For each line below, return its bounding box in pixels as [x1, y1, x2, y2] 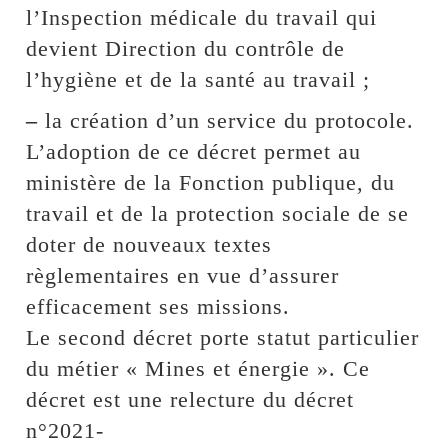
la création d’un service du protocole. [38, 107, 415, 133]
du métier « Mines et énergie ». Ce [26, 355, 371, 381]
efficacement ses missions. [26, 293, 291, 319]
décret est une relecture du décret [26, 386, 355, 412]
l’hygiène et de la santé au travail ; [26, 66, 371, 92]
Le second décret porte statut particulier [26, 324, 420, 350]
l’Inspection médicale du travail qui [26, 4, 378, 30]
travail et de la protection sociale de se [26, 200, 410, 226]
